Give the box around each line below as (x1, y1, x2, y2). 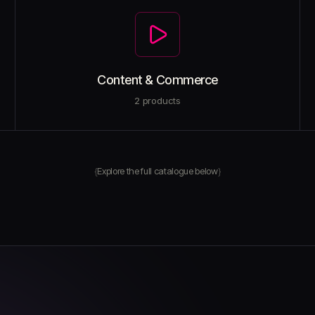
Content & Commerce (97, 72, 218, 87)
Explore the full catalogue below (97, 165, 218, 176)
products (139, 95, 181, 106)
